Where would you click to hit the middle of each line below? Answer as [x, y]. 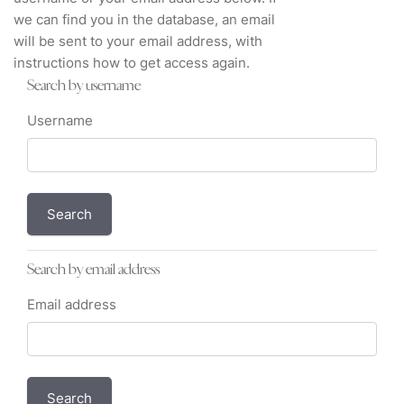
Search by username [84, 85]
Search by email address [93, 269]
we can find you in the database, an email [144, 19]
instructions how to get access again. [132, 63]
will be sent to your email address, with [138, 41]
